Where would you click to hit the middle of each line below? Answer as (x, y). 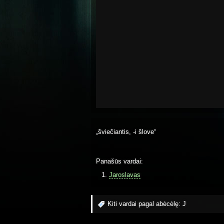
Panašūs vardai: (119, 161)
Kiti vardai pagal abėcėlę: (145, 204)
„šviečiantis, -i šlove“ (126, 131)
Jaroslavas (124, 174)
